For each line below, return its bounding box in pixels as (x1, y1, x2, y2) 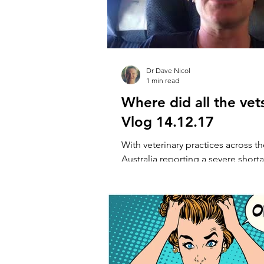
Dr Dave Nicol (146, 66, 190, 75)
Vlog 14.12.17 (121, 113, 214, 130)
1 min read (146, 76, 179, 85)
